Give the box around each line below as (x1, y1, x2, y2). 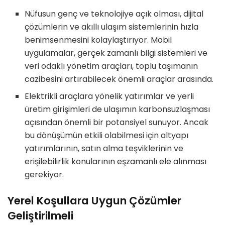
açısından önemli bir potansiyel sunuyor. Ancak (25, 116, 209, 128)
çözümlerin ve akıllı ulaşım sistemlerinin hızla (25, 21, 199, 33)
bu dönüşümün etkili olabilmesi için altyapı (25, 129, 189, 141)
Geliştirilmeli (8, 207, 73, 223)
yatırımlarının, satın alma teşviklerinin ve (25, 142, 184, 154)
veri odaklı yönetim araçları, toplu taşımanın (25, 60, 198, 72)
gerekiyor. (25, 168, 64, 180)
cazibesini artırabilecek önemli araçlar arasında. (25, 73, 214, 85)
